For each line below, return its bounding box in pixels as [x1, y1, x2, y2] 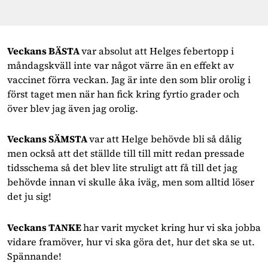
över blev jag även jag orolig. [7, 101, 138, 115]
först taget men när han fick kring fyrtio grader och [7, 87, 239, 100]
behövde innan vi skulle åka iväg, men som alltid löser [7, 175, 254, 189]
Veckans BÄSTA [7, 44, 81, 57]
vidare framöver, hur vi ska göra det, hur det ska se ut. [7, 234, 255, 248]
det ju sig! [7, 190, 51, 203]
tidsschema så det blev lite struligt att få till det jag [7, 161, 237, 175]
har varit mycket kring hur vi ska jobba [83, 220, 261, 234]
